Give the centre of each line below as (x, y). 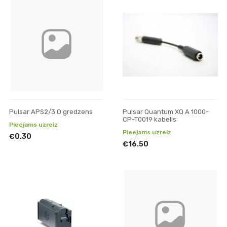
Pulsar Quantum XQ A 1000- (166, 111)
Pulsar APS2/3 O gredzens (51, 111)
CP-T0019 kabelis (150, 119)
